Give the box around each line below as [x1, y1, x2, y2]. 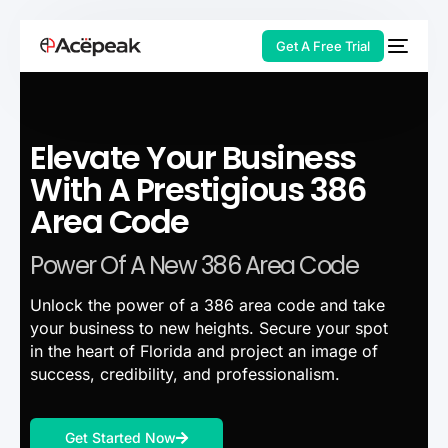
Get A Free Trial [275, 38, 370, 54]
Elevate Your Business [30, 135, 356, 180]
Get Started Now [65, 429, 176, 446]
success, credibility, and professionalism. [30, 364, 340, 384]
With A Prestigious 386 [30, 167, 365, 212]
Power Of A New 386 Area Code [30, 249, 358, 282]
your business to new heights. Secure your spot [30, 318, 388, 338]
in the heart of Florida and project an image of [30, 341, 378, 361]
